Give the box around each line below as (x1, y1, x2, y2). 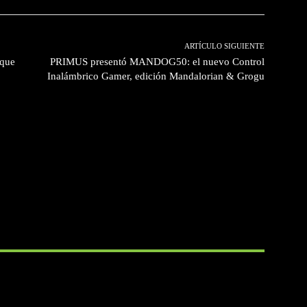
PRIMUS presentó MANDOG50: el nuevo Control (49, 56, 265, 67)
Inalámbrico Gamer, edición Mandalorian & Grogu (47, 70, 265, 82)
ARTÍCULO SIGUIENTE (184, 41, 265, 50)
